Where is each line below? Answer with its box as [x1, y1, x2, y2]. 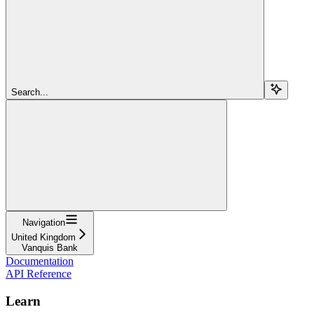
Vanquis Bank [22, 242, 78, 253]
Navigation [22, 217, 65, 228]
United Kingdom [11, 231, 76, 243]
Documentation [6, 254, 74, 267]
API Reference [6, 267, 71, 280]
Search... [11, 86, 48, 97]
